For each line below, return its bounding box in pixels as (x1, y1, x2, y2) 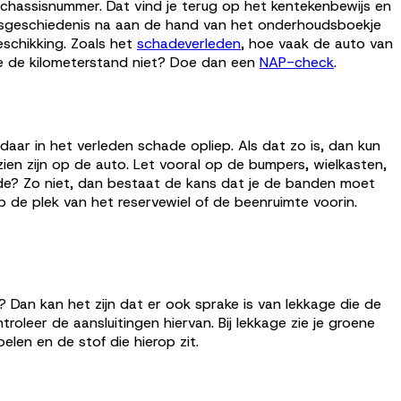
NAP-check (260, 53, 334, 73)
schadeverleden (137, 34, 241, 54)
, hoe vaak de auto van (241, 34, 393, 54)
